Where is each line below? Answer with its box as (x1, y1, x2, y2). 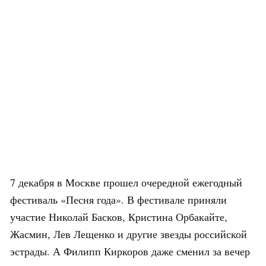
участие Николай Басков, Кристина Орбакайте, (10, 209, 227, 224)
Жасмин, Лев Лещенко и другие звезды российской (10, 226, 247, 241)
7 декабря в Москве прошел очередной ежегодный (10, 175, 242, 189)
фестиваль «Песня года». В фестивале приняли (10, 192, 227, 207)
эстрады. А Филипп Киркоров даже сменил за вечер (10, 243, 250, 258)
